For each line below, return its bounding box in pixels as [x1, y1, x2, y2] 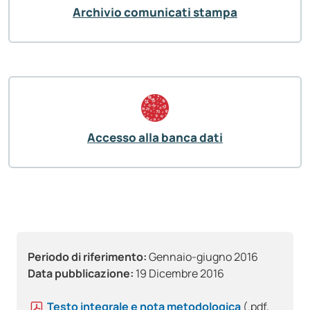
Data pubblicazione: [28, 266, 134, 282]
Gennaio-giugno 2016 [147, 249, 258, 265]
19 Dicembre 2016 [134, 266, 224, 282]
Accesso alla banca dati [87, 129, 223, 146]
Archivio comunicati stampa [73, 4, 237, 21]
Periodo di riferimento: [28, 249, 147, 265]
